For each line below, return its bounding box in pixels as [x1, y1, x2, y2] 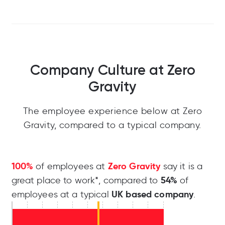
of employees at [33, 161, 108, 172]
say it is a [160, 161, 203, 172]
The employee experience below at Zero [23, 105, 202, 117]
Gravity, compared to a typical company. [24, 120, 201, 131]
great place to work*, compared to [11, 175, 161, 186]
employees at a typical [11, 189, 111, 200]
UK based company [111, 188, 194, 200]
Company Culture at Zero [30, 62, 195, 79]
